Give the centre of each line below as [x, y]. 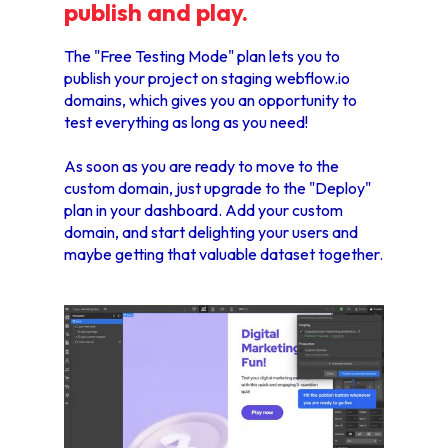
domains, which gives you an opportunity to [210, 100]
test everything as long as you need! [186, 122]
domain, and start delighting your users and [211, 232]
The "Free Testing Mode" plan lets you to [202, 56]
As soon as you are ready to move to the [201, 166]
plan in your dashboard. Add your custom [203, 210]
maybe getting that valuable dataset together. [223, 254]
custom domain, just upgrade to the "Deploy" [217, 188]
